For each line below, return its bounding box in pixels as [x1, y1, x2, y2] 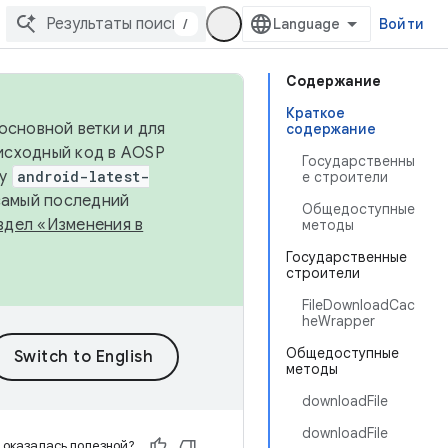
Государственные [286, 248, 407, 266]
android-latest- [16, 167, 150, 186]
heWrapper [302, 312, 375, 330]
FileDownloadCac [302, 296, 415, 314]
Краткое [286, 104, 345, 122]
